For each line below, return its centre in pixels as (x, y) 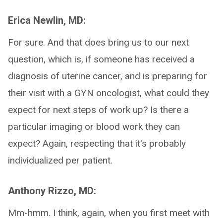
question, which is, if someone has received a (101, 59)
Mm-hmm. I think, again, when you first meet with (109, 213)
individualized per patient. (60, 160)
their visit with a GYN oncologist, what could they (109, 93)
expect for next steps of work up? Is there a (98, 110)
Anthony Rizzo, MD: (52, 191)
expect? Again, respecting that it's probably (97, 143)
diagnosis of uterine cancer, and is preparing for (108, 76)
